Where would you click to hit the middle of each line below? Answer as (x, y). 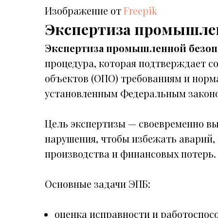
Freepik (140, 10)
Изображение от (84, 10)
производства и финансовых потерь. (130, 154)
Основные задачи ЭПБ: (98, 184)
